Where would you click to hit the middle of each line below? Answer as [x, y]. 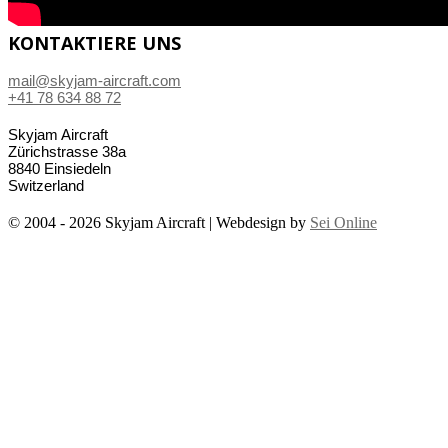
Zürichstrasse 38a [67, 152]
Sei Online [343, 223]
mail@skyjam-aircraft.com [94, 81]
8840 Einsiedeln [59, 169]
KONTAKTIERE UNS [94, 43]
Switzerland [46, 186]
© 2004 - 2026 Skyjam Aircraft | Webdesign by [159, 223]
